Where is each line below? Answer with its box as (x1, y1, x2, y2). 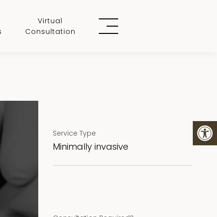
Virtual (38, 16, 62, 26)
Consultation (25, 27, 76, 36)
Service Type (52, 128, 96, 138)
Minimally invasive (52, 140, 128, 153)
